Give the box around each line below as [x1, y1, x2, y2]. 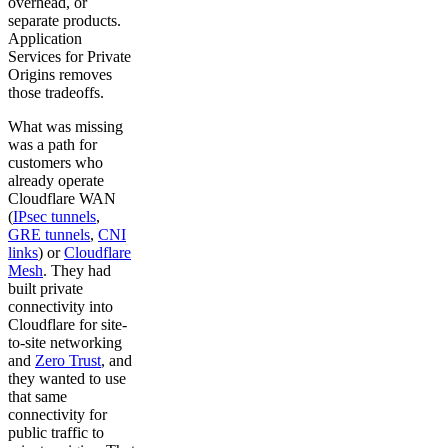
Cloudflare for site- [8, 315, 127, 333]
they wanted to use [8, 369, 126, 387]
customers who [8, 153, 103, 171]
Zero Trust [35, 351, 101, 369]
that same [8, 387, 67, 405]
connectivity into [8, 297, 113, 315]
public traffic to [8, 423, 104, 441]
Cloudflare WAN [8, 189, 116, 207]
